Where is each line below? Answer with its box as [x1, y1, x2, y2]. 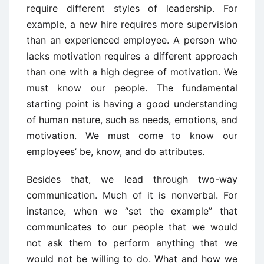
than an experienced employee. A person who [27, 34, 237, 46]
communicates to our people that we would [27, 221, 237, 233]
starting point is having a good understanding [27, 98, 237, 110]
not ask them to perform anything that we [27, 237, 237, 249]
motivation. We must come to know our [27, 130, 237, 141]
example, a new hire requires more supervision [27, 18, 237, 30]
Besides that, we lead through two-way [27, 173, 237, 185]
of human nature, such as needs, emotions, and [27, 114, 237, 126]
